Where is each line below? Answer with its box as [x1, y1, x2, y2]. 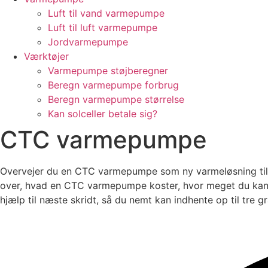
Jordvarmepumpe [48, 36, 128, 48]
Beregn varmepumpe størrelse [48, 93, 184, 105]
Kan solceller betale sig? [48, 108, 157, 120]
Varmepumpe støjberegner [48, 65, 168, 77]
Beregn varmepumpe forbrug [48, 79, 179, 91]
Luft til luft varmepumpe [48, 22, 157, 33]
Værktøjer [24, 50, 69, 62]
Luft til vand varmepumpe [48, 7, 165, 19]
